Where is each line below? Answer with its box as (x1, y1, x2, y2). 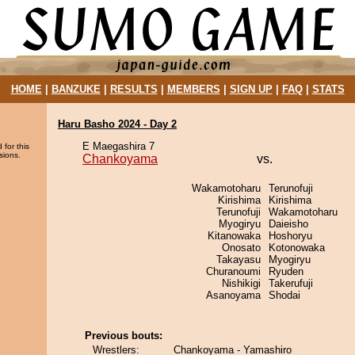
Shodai (269, 289, 300, 301)
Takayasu (216, 254, 261, 265)
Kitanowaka (208, 230, 261, 242)
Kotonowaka (269, 242, 325, 254)
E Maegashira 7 (82, 140, 155, 152)
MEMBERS (166, 83, 220, 95)
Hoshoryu (269, 230, 312, 242)
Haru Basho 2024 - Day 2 (58, 118, 177, 130)
